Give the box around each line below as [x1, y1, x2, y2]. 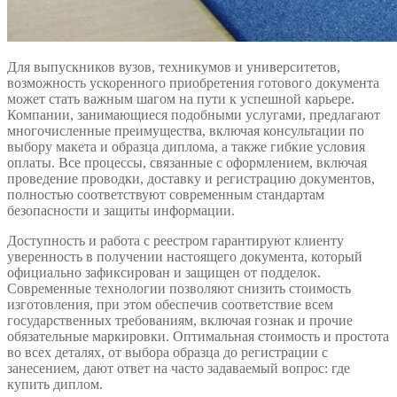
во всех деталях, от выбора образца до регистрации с [7, 344, 328, 360]
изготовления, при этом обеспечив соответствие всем [7, 296, 333, 312]
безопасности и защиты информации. [7, 202, 235, 218]
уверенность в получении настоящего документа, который [7, 248, 362, 264]
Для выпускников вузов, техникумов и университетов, [7, 58, 340, 74]
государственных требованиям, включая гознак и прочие [7, 312, 353, 328]
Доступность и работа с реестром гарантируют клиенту [7, 232, 344, 248]
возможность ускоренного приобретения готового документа [7, 74, 379, 90]
